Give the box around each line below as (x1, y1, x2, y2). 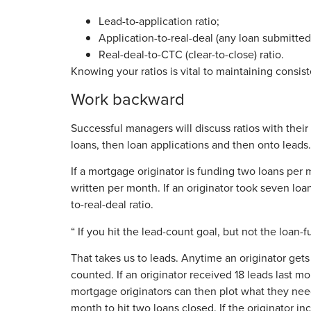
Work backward (71, 86, 185, 112)
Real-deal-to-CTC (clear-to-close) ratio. (99, 46, 284, 62)
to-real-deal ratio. (71, 196, 153, 213)
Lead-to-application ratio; (99, 12, 219, 29)
